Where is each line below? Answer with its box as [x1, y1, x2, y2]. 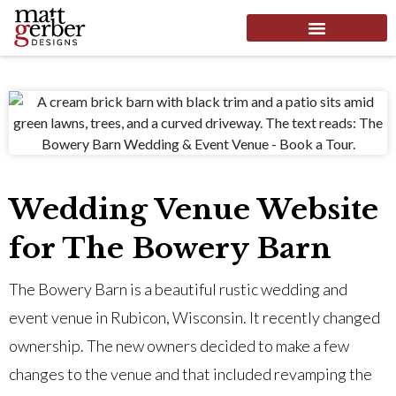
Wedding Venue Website [9, 191, 378, 227]
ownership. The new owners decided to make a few [9, 335, 349, 355]
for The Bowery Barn [9, 230, 331, 266]
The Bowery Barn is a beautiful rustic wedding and [9, 278, 347, 299]
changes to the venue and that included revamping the [9, 363, 372, 384]
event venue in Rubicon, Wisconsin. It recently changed [9, 307, 380, 327]
